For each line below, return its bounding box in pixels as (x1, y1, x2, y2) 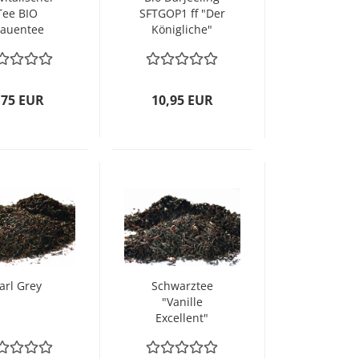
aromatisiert (149, 326, 216, 341)
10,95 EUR (151, 91, 213, 109)
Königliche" (151, 22, 213, 37)
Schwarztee (151, 278, 213, 293)
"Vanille (161, 294, 203, 309)
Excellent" (155, 310, 209, 325)
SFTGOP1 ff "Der (139, 6, 225, 21)
